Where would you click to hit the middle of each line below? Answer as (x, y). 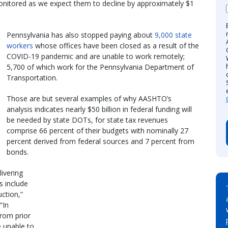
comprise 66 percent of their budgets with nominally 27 (97, 130)
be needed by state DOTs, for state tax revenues (87, 120)
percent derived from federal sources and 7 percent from (101, 141)
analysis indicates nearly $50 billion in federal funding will (99, 109)
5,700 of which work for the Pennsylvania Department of (100, 67)
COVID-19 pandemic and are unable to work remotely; (96, 56)
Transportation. (32, 77)
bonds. (18, 152)
